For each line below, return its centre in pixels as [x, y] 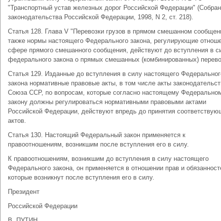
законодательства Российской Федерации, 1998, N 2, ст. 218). [101, 17]
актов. [17, 121]
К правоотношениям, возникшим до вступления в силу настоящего [108, 159]
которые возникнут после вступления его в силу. [81, 177]
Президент [24, 192]
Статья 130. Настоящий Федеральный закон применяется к [97, 135]
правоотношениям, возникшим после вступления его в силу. [98, 144]
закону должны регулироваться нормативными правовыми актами [107, 102]
